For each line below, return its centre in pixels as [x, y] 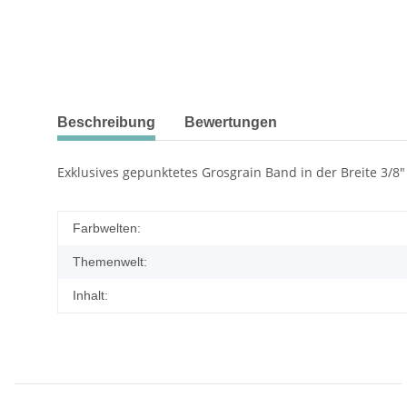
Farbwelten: [107, 228]
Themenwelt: [110, 261]
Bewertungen [231, 122]
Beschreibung [106, 122]
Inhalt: [90, 295]
